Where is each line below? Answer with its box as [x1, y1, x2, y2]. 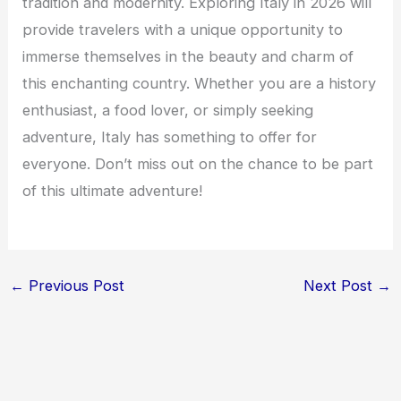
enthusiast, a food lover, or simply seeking [22, 101, 314, 120]
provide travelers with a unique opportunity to [22, 21, 344, 39]
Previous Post [23, 276, 124, 294]
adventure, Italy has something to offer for [22, 128, 318, 147]
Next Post [303, 276, 378, 294]
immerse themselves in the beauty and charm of [22, 47, 354, 66]
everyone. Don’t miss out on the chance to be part [22, 155, 374, 174]
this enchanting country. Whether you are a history [22, 74, 377, 93]
